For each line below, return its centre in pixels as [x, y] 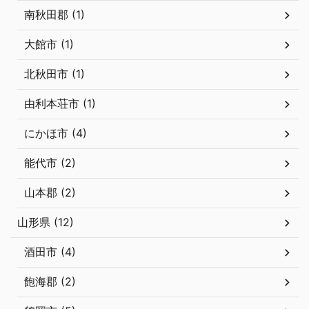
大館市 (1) [49, 44]
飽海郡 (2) [50, 282]
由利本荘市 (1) [60, 104]
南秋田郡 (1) [54, 15]
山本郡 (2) [50, 193]
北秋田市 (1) [54, 74]
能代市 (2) [50, 163]
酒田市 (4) [50, 252]
